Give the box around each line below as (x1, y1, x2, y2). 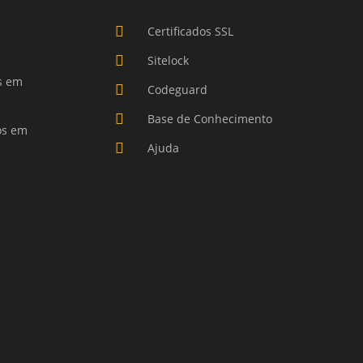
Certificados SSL (147, 23, 233, 39)
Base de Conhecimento (147, 110, 272, 126)
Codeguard (147, 81, 207, 97)
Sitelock (147, 52, 189, 68)
